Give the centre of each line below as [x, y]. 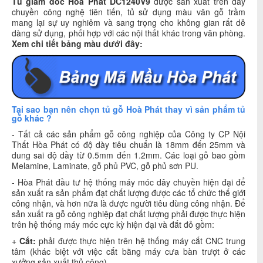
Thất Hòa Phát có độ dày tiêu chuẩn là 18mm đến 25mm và [129, 144]
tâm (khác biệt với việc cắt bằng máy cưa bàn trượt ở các [129, 251]
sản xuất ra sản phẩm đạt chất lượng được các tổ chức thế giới [129, 192]
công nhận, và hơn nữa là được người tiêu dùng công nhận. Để [129, 203]
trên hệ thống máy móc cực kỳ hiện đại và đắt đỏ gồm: [113, 224]
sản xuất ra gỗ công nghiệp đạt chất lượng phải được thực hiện [129, 213]
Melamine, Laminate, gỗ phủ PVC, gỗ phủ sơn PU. [105, 165]
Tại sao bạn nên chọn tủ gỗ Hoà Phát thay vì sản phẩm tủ [129, 109]
